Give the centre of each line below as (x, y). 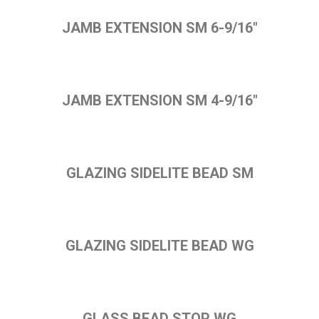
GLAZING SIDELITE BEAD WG (159, 246)
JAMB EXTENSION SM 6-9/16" (159, 28)
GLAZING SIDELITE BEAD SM (159, 173)
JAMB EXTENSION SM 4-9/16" (159, 100)
